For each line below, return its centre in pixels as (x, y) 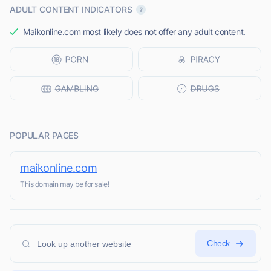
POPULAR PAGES (44, 135)
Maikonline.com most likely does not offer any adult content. (134, 32)
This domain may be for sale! (65, 184)
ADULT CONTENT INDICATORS (71, 10)
